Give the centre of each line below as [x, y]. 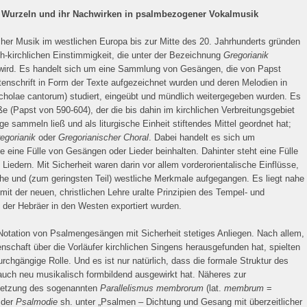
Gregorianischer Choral [103, 137]
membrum [244, 288]
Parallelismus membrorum [152, 288]
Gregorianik [246, 55]
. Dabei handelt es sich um [202, 137]
